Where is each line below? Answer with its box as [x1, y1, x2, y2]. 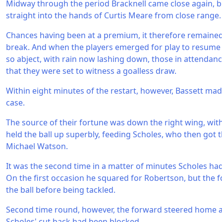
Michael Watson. [6, 141, 68, 152]
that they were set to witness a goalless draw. [6, 65, 176, 76]
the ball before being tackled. [6, 184, 115, 195]
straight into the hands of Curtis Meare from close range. [6, 10, 221, 21]
